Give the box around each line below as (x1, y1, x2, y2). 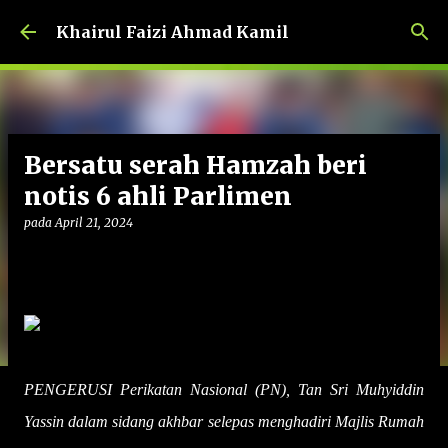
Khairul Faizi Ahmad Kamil (56, 22, 289, 42)
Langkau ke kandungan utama (115, 16, 333, 34)
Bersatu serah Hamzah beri (24, 150, 367, 181)
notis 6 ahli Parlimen (24, 181, 292, 212)
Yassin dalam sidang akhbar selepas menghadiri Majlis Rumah (24, 413, 424, 430)
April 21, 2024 (55, 215, 133, 230)
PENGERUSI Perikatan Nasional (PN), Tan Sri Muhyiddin (24, 381, 424, 398)
